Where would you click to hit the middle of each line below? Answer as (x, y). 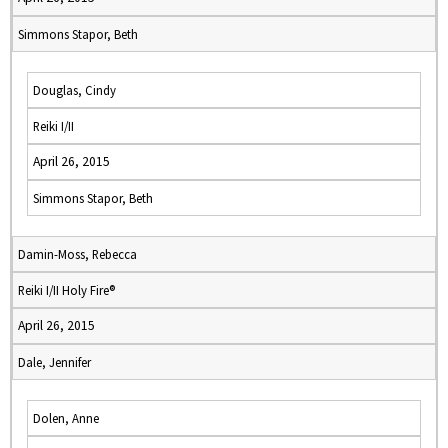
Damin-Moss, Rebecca (77, 254)
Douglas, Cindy (74, 90)
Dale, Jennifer (54, 362)
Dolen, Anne (66, 418)
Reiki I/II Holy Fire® (66, 290)
